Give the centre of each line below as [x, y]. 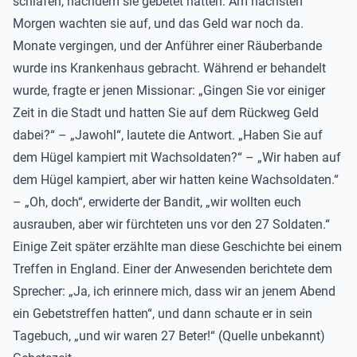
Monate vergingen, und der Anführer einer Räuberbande [167, 46]
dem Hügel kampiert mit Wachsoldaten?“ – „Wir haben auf [177, 157]
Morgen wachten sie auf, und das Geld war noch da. [158, 24]
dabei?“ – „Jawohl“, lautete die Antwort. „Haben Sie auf [168, 135]
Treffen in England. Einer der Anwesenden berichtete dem [173, 269]
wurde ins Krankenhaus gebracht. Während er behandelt [169, 68]
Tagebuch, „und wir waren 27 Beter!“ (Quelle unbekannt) [169, 336]
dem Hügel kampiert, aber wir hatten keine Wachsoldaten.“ [176, 180]
